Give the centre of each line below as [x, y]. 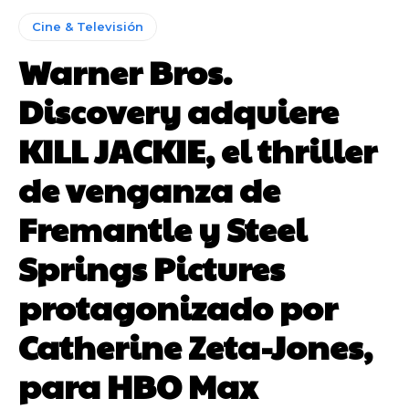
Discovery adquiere [178, 111]
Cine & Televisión [88, 27]
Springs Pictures [152, 268]
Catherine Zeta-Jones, [195, 346]
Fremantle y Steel [163, 229]
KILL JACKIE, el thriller [198, 150]
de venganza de [149, 189]
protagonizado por [178, 307]
